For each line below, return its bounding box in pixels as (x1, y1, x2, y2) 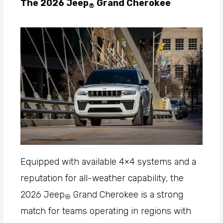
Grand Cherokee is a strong (71, 189, 184, 200)
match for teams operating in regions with (20, 205, 192, 217)
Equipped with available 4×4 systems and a (20, 156, 197, 167)
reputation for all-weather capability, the (20, 172, 184, 184)
